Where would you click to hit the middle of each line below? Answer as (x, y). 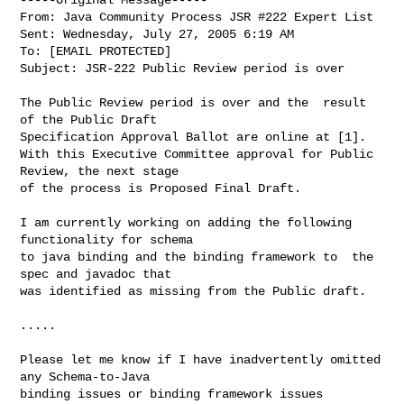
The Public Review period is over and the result (193, 102)
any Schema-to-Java (85, 376)
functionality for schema (107, 239)
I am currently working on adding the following (186, 222)
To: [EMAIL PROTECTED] (96, 51)
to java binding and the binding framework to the (197, 257)
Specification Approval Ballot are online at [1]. (193, 137)
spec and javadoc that (96, 274)
